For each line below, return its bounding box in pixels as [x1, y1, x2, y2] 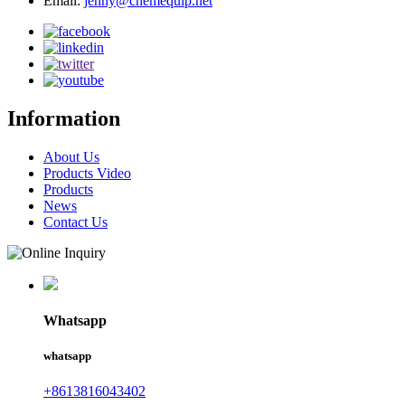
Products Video [43, 165, 131, 181]
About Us [43, 148, 99, 165]
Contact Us [43, 213, 108, 230]
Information [7, 106, 120, 130]
